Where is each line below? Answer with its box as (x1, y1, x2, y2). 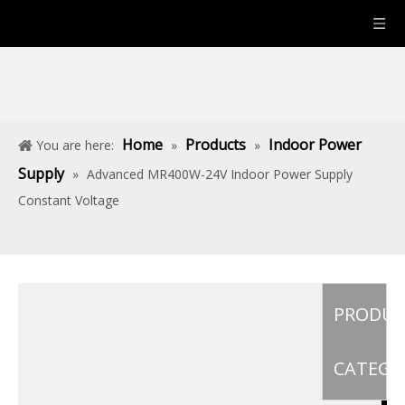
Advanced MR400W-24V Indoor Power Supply (87, 165, 353, 183)
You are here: (36, 137, 114, 154)
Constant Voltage (18, 192, 119, 209)
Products (185, 135, 246, 155)
